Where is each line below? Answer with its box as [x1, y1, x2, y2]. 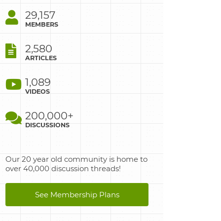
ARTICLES [25, 54, 57, 62]
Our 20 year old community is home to [5, 154, 147, 164]
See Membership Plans [35, 190, 119, 199]
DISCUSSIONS [25, 121, 70, 129]
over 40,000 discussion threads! [5, 164, 121, 173]
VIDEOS [25, 88, 50, 95]
